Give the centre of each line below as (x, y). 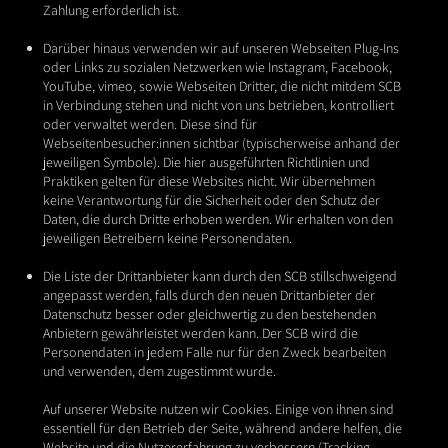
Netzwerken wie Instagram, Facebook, (280, 67)
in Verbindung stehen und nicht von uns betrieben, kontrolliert (218, 105)
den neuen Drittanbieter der (295, 295)
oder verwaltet (84, 124)
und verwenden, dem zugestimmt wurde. (159, 371)
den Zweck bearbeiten (321, 352)
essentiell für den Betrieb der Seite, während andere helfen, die (222, 428)
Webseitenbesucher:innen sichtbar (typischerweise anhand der (221, 143)
